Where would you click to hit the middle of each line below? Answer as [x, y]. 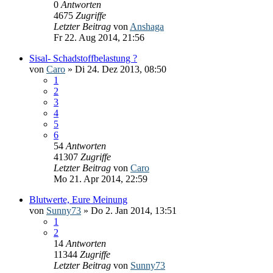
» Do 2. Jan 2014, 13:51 [129, 210]
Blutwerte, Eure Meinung [78, 199]
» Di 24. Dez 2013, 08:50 [116, 69]
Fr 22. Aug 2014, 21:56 [99, 37]
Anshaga [147, 26]
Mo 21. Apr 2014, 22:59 [101, 179]
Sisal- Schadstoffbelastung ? [83, 58]
